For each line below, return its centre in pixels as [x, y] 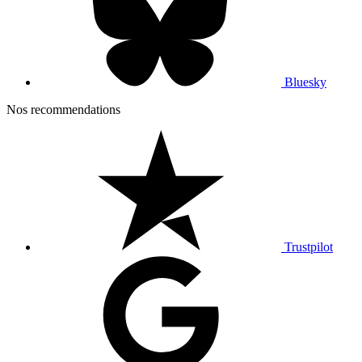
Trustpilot [309, 247]
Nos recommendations [63, 110]
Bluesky [305, 82]
